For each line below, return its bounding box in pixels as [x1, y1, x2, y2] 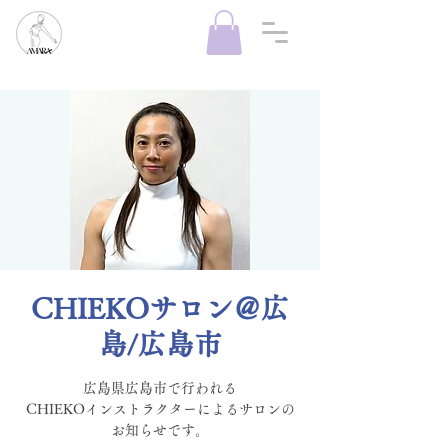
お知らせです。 [111, 423, 209, 438]
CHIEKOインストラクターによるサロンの [25, 402, 295, 417]
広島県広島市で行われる [83, 381, 237, 396]
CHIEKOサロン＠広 [31, 294, 289, 323]
